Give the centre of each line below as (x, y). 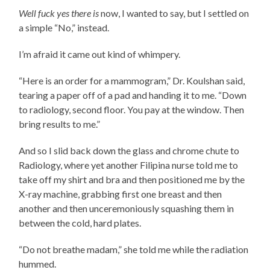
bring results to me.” (61, 124)
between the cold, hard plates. (81, 222)
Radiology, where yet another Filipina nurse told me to (129, 165)
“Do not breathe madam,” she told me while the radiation (134, 249)
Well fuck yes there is (60, 13)
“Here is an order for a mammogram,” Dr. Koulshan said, (132, 80)
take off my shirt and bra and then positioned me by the (132, 179)
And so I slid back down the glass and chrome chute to (129, 150)
